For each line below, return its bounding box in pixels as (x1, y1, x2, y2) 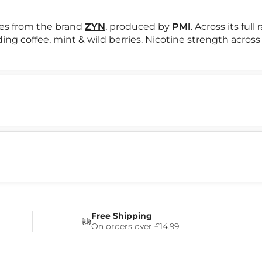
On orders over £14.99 (91, 220, 180, 232)
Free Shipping (91, 210, 153, 221)
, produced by (105, 20, 172, 32)
